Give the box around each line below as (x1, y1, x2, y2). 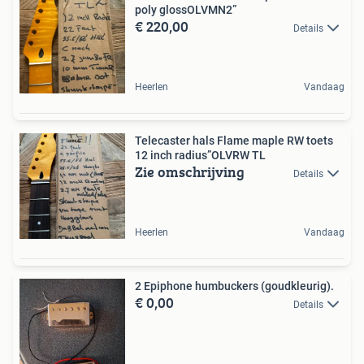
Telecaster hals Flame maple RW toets (135, 134, 333, 147)
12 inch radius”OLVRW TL (135, 149, 266, 162)
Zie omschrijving (135, 161, 245, 183)
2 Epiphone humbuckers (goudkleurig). (135, 279, 334, 292)
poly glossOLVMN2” (135, 3, 236, 16)
